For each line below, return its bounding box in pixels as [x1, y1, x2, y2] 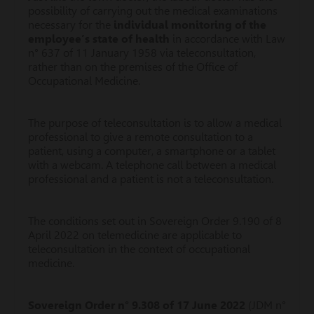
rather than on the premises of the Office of [28, 60, 238, 74]
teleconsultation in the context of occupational [28, 243, 250, 256]
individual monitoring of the [114, 18, 266, 32]
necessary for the [28, 18, 114, 32]
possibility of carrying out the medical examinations [28, 4, 278, 18]
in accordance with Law [170, 32, 285, 46]
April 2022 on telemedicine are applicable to [28, 228, 242, 242]
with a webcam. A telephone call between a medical [28, 158, 276, 172]
